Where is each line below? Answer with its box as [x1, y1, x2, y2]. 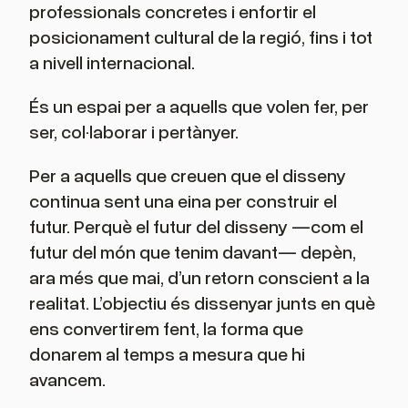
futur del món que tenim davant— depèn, [29, 240, 356, 263]
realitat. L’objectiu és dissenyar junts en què [29, 291, 375, 314]
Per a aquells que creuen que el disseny [29, 164, 346, 187]
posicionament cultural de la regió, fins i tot [29, 25, 372, 48]
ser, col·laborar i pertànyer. [29, 120, 239, 143]
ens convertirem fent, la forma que [29, 317, 303, 340]
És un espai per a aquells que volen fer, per [29, 95, 369, 117]
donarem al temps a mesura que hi [29, 342, 305, 365]
